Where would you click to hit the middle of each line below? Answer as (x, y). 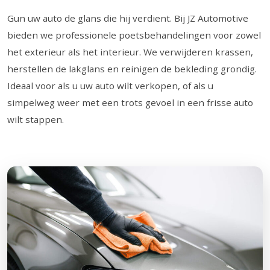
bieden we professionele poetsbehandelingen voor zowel (134, 35)
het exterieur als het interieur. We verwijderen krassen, (130, 52)
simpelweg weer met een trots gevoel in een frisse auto (130, 103)
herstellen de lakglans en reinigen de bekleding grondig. (132, 69)
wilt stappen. (36, 120)
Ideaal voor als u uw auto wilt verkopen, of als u (110, 86)
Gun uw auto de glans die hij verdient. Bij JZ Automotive (128, 18)
